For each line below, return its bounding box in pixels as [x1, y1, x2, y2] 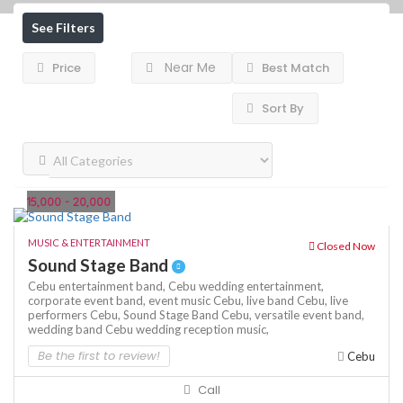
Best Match [259, 59, 329, 76]
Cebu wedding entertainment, [168, 279, 324, 294]
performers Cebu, [28, 308, 123, 323]
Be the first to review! [38, 347, 160, 365]
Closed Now [315, 239, 375, 254]
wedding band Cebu [28, 322, 136, 337]
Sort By [259, 100, 304, 117]
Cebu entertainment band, [28, 279, 168, 294]
